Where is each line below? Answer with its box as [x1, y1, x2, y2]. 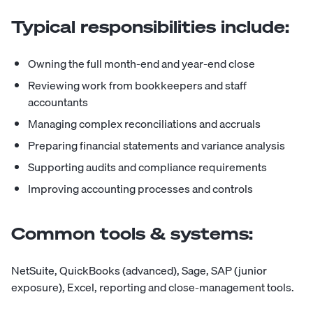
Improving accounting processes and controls [28, 180, 253, 198]
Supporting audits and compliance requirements [28, 158, 267, 177]
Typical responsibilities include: [11, 15, 289, 38]
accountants [28, 93, 88, 112]
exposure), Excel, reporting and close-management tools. [11, 278, 294, 297]
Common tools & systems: [11, 222, 253, 245]
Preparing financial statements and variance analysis [28, 136, 285, 155]
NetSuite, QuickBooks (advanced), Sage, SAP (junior [11, 261, 267, 280]
